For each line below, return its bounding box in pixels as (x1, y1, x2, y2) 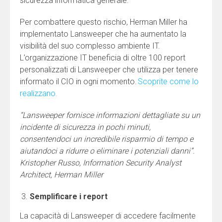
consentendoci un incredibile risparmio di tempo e (20, 134, 193, 144)
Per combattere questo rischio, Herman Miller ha (20, 17, 187, 27)
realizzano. (20, 88, 58, 98)
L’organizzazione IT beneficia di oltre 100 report (20, 53, 185, 62)
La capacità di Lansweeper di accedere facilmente (20, 211, 196, 221)
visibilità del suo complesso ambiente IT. (20, 41, 160, 51)
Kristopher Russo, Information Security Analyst (20, 158, 181, 167)
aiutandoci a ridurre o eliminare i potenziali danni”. (20, 146, 195, 156)
